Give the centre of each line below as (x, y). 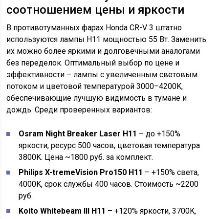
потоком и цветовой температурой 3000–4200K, (95, 86)
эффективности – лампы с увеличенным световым (102, 75)
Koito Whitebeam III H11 (62, 211)
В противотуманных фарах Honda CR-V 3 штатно (94, 28)
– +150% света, (171, 172)
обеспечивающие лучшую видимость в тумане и (97, 98)
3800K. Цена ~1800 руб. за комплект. (86, 157)
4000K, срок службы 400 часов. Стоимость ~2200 (109, 184)
